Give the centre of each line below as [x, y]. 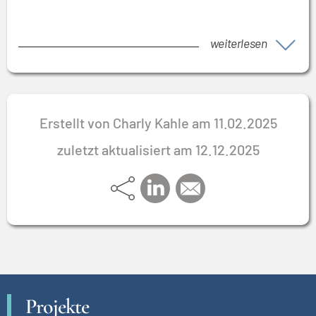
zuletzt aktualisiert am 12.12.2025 [158, 149]
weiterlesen [238, 43]
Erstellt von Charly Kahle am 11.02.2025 [158, 122]
